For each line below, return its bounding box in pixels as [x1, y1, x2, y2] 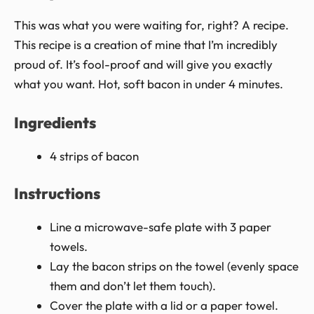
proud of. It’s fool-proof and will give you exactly [14, 56, 273, 71]
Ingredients [14, 112, 96, 132]
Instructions [14, 184, 100, 204]
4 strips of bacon [50, 148, 139, 163]
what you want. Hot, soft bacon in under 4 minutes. [14, 76, 283, 91]
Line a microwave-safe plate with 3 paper [50, 219, 271, 235]
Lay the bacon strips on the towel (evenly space [50, 259, 299, 274]
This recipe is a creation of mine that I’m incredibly [14, 36, 278, 52]
